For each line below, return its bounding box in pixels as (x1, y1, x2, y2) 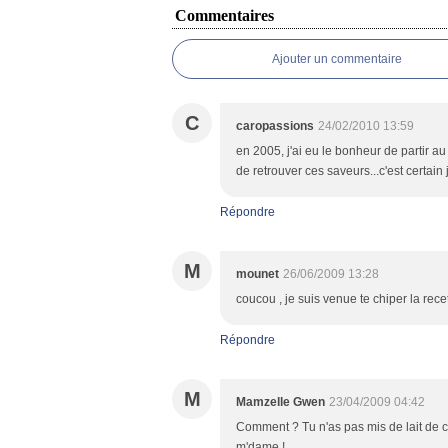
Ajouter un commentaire (272, 52, 402, 66)
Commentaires (175, 7, 274, 24)
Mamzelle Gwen (236, 395, 325, 409)
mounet (236, 267, 279, 281)
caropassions (236, 119, 314, 133)
